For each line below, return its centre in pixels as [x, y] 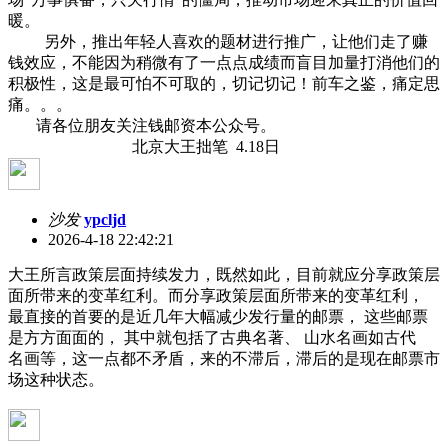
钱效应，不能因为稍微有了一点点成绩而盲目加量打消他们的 [224, 62]
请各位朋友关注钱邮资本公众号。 [142, 125]
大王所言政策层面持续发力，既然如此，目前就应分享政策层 [224, 274]
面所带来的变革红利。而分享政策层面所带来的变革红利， [216, 295]
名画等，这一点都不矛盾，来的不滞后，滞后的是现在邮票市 [224, 358]
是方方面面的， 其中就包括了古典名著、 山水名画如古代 [212, 337]
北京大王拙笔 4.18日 [144, 146]
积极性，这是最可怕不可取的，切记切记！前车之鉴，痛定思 [224, 83]
